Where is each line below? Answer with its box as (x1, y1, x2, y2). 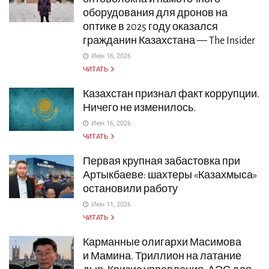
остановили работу (83, 184, 178, 195)
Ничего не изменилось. (83, 103, 196, 113)
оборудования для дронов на (83, 8, 228, 19)
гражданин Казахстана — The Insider (83, 35, 255, 46)
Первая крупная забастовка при (83, 156, 240, 167)
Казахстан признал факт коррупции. (83, 89, 259, 100)
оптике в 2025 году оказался (83, 22, 218, 32)
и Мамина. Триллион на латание (83, 251, 241, 262)
